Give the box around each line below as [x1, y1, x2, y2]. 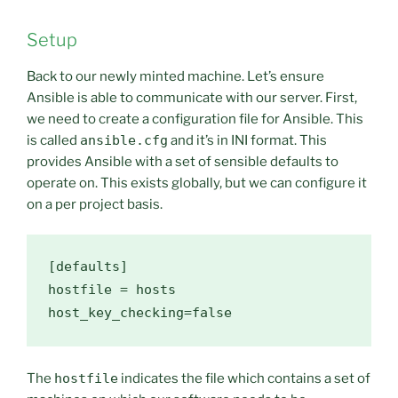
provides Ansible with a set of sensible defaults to [27, 153, 338, 170]
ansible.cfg [80, 131, 168, 148]
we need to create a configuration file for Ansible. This [27, 110, 363, 127]
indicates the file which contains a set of [118, 370, 370, 387]
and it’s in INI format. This [168, 131, 327, 148]
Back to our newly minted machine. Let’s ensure [27, 68, 324, 84]
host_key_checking [48, 305, 184, 322]
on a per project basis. [27, 195, 163, 212]
